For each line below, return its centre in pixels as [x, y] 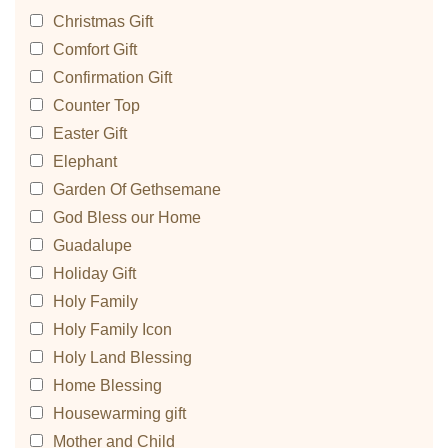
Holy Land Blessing [122, 357]
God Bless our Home [127, 217]
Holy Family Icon [112, 329]
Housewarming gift [119, 413]
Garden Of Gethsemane [137, 189]
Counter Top [96, 105]
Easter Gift [90, 133]
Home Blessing [107, 385]
